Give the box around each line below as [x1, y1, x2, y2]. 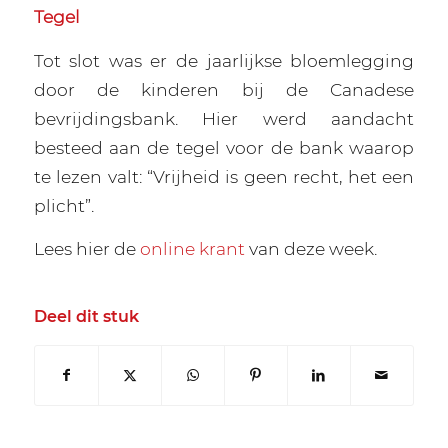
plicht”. [33, 194, 94, 216]
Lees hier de [33, 238, 140, 260]
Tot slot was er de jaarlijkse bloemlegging [33, 49, 415, 71]
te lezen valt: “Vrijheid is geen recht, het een [33, 165, 415, 187]
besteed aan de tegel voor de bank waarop [33, 136, 415, 158]
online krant [139, 238, 245, 260]
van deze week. [244, 238, 377, 260]
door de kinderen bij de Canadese [33, 78, 415, 100]
